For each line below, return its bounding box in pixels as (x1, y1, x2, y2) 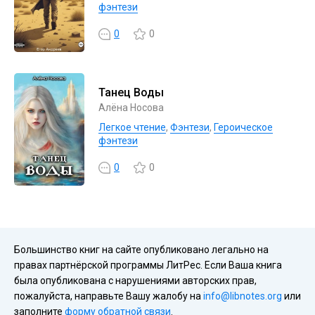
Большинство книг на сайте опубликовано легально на (14, 244, 269, 255)
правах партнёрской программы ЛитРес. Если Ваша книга (14, 259, 282, 271)
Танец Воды (98, 85, 164, 99)
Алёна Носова (98, 101, 164, 113)
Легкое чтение (98, 121, 166, 133)
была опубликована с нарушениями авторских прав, (14, 275, 257, 286)
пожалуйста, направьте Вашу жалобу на (14, 290, 203, 302)
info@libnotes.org (203, 290, 282, 302)
